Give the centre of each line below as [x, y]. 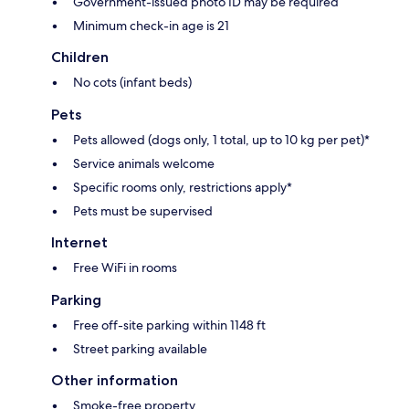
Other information [115, 381]
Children [80, 58]
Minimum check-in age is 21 [151, 26]
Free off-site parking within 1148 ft [169, 325]
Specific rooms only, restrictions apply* [183, 188]
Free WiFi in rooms [125, 268]
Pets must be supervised [143, 211]
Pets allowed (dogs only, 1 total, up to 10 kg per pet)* [221, 140]
